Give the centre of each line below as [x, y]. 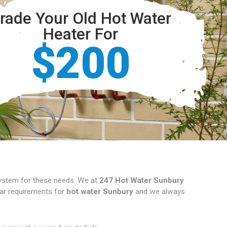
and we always [159, 192]
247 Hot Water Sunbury [142, 181]
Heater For [81, 34]
